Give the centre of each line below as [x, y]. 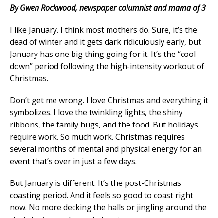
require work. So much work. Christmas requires [97, 136]
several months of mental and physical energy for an [106, 149]
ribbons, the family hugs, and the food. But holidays [104, 124]
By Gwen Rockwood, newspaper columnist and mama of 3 [108, 8]
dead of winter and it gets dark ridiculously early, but [105, 42]
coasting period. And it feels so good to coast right [101, 195]
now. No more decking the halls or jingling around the [108, 207]
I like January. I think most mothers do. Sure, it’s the [103, 29]
